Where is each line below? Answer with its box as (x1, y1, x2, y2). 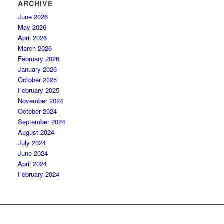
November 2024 (18, 96, 64, 105)
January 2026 (18, 64, 57, 74)
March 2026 (18, 43, 52, 53)
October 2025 (18, 75, 57, 84)
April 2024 (18, 159, 47, 168)
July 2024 (18, 138, 46, 147)
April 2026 (18, 33, 47, 42)
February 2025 (18, 85, 60, 95)
